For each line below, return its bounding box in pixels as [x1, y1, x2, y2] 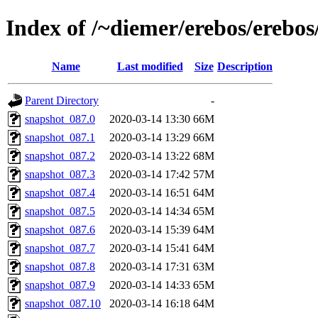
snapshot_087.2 [25, 149, 95, 162]
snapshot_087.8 [25, 260, 95, 273]
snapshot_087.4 [25, 186, 95, 199]
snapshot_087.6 [25, 223, 95, 236]
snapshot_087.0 [25, 112, 95, 125]
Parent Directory [25, 94, 99, 106]
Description [217, 60, 273, 72]
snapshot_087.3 [25, 168, 95, 180]
